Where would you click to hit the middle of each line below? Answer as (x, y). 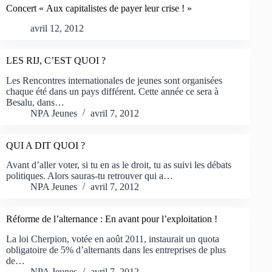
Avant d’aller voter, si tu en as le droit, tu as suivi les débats (119, 165)
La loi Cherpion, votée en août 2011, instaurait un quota (113, 239)
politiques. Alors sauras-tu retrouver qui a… (90, 176)
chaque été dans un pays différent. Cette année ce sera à (112, 91)
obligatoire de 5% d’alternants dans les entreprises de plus (116, 250)
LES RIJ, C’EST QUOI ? (56, 60)
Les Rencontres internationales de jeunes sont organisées (114, 80)
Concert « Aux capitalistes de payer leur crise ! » (99, 8)
